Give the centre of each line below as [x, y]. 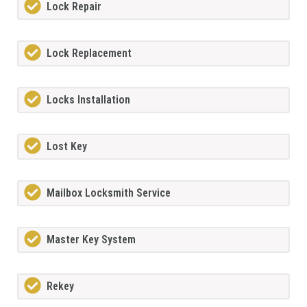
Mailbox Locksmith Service [109, 193]
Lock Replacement [89, 53]
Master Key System [91, 240]
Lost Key [67, 147]
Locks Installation [88, 100]
